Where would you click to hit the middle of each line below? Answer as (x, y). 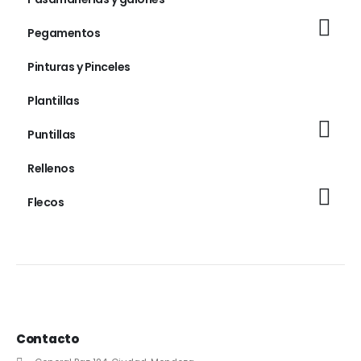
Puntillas (52, 134)
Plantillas (53, 100)
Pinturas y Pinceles (79, 66)
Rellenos (51, 168)
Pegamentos (64, 33)
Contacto (48, 338)
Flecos (46, 202)
